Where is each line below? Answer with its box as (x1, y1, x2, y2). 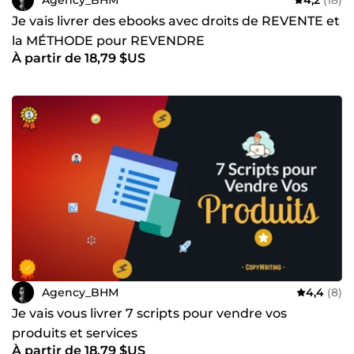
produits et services (12, 326, 137, 341)
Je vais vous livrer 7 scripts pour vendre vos (12, 306, 287, 322)
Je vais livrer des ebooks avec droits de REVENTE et (12, 13, 340, 29)
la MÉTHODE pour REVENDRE (12, 33, 205, 49)
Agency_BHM (42, 284, 119, 299)
